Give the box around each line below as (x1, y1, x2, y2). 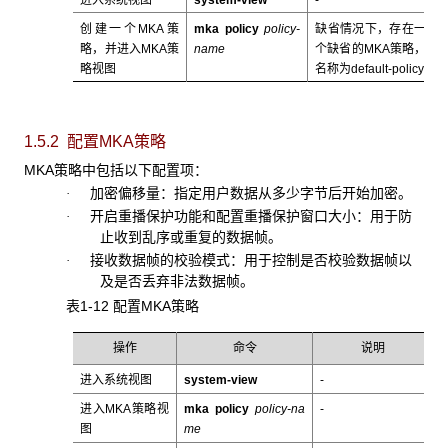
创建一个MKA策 (80, 21, 179, 36)
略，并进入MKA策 (80, 41, 179, 56)
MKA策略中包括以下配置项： (24, 162, 208, 179)
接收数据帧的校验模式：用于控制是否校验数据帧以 (69, 252, 412, 269)
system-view (184, 373, 258, 388)
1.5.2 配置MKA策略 (24, 133, 166, 151)
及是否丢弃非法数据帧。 (99, 273, 254, 290)
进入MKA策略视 (80, 402, 169, 417)
